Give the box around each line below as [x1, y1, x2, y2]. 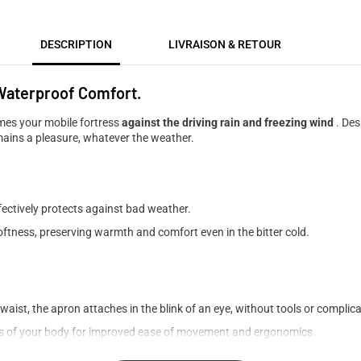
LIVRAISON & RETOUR [168, 37, 281, 51]
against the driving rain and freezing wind [122, 115, 334, 129]
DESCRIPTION [39, 37, 112, 51]
